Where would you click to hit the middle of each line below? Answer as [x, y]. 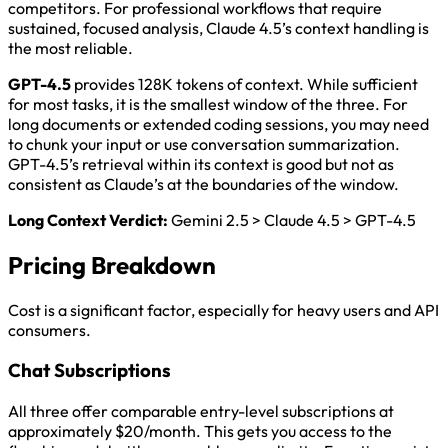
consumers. [49, 329]
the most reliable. [70, 47]
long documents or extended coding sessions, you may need [218, 123]
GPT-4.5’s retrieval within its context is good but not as [201, 163]
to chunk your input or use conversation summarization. [204, 143]
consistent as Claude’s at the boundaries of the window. [203, 183]
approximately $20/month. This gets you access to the [200, 430]
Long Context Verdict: [88, 219]
